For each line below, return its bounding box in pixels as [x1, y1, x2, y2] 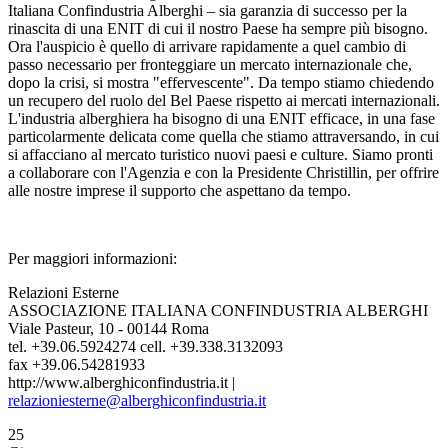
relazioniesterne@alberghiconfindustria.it [8, 392, 266, 409]
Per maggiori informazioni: [8, 250, 177, 267]
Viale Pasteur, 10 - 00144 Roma [8, 320, 209, 337]
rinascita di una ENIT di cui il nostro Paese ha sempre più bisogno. [8, 20, 428, 37]
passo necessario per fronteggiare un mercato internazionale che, [8, 56, 412, 73]
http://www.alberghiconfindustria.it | [8, 374, 235, 391]
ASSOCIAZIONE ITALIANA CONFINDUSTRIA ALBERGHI [8, 302, 428, 319]
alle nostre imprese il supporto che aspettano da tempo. [8, 182, 351, 199]
